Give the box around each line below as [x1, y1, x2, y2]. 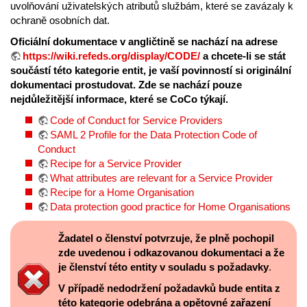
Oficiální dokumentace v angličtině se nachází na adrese [10, 36, 278, 48]
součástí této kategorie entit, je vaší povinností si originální [10, 64, 291, 77]
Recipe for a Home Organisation [50, 186, 194, 199]
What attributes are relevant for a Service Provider [50, 172, 273, 184]
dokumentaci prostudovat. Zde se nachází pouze [10, 79, 242, 91]
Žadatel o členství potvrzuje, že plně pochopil [58, 232, 274, 245]
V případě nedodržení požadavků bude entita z [58, 282, 280, 295]
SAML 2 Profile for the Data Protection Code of [50, 129, 257, 141]
